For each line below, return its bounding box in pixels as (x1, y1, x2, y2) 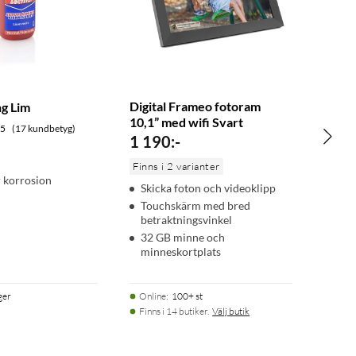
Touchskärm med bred (141, 199, 251, 213)
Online (139, 290, 167, 303)
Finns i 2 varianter (133, 160, 220, 173)
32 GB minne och (141, 230, 226, 245)
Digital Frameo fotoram (130, 99, 261, 114)
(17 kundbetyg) (12, 122, 76, 135)
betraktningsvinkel (141, 213, 233, 227)
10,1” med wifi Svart (130, 114, 244, 130)
